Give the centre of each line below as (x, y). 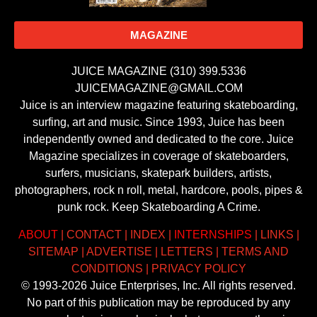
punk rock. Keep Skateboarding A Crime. (158, 207)
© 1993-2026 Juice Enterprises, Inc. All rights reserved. (158, 285)
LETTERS (187, 251)
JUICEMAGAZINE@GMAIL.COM (158, 88)
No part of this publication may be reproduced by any (158, 302)
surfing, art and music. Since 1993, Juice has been (158, 122)
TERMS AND (255, 251)
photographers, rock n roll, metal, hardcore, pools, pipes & (158, 190)
